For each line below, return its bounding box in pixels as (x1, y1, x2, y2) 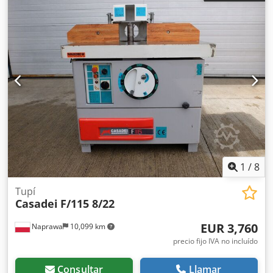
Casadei (15, 196, 58, 211)
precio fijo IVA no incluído (173, 236, 258, 246)
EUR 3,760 (200, 220, 258, 236)
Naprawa (30, 221, 63, 232)
